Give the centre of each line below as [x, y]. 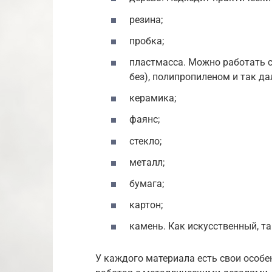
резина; [146, 19]
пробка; [147, 41]
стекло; [145, 141]
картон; [146, 205]
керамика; [153, 98]
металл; [147, 162]
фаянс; [144, 120]
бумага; [147, 183]
